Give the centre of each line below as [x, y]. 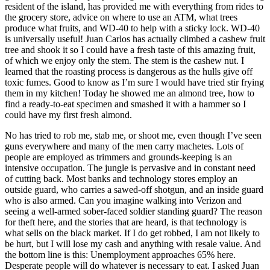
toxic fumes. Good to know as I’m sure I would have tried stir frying [134, 82]
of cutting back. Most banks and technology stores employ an [121, 179]
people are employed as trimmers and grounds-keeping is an [118, 157]
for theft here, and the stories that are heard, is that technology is [126, 222]
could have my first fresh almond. [68, 115]
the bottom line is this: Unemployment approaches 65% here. [120, 255]
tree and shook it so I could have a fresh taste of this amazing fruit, [130, 50]
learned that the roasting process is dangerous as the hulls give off [129, 71]
